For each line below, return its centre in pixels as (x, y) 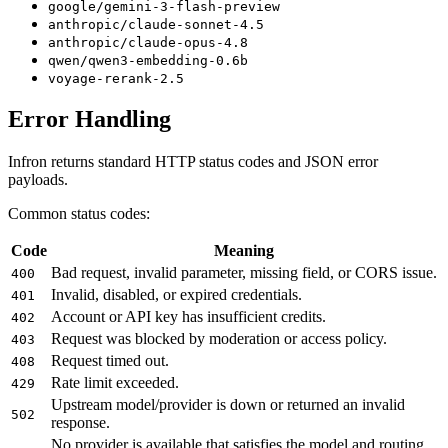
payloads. (38, 180)
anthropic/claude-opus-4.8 (148, 42)
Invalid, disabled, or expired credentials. (176, 295)
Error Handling (89, 119)
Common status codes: (79, 214)
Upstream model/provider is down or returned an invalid (228, 405)
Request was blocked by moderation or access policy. (219, 339)
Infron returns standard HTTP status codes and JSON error (193, 162)
